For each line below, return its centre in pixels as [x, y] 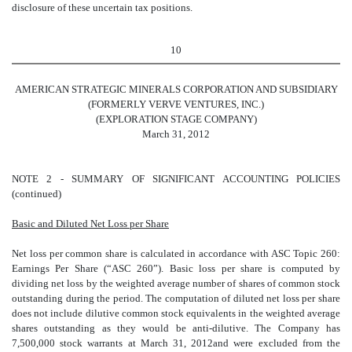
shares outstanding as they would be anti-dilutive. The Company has [176, 328]
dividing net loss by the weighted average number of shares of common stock [176, 284]
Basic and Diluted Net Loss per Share [90, 224]
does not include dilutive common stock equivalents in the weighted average [176, 313]
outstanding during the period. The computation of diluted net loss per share [176, 299]
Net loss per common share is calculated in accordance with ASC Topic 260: [176, 254]
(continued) [37, 194]
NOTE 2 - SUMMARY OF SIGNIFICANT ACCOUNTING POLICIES [176, 179]
